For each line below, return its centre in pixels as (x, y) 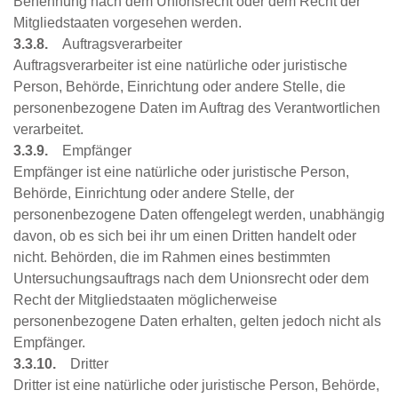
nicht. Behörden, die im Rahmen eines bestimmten (172, 258)
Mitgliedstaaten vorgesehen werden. (127, 23)
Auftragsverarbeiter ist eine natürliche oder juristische (180, 66)
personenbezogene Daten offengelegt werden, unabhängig (199, 215)
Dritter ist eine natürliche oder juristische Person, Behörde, (196, 386)
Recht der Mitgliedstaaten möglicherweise (145, 300)
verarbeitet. (48, 130)
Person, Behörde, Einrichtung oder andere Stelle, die (179, 87)
